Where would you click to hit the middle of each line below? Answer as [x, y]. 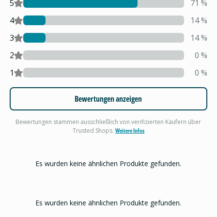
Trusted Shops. [94, 131]
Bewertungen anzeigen [108, 99]
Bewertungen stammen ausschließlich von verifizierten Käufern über [108, 122]
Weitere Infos [130, 131]
